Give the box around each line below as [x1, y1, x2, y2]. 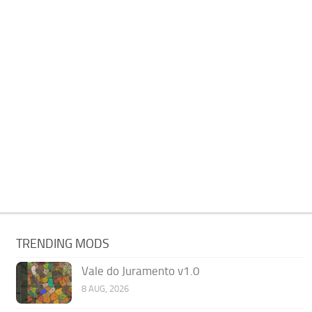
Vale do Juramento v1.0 [81, 263, 201, 278]
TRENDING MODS [16, 235, 110, 251]
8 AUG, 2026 [81, 283, 130, 294]
